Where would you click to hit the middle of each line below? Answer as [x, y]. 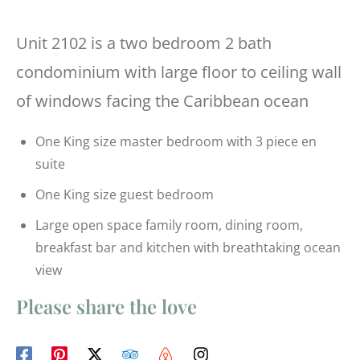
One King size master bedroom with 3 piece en [176, 141]
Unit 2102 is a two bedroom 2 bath [144, 43]
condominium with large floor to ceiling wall [179, 72]
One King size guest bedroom [125, 194]
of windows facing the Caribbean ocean [162, 100]
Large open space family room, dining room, [169, 225]
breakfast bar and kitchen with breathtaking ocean [188, 247]
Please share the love [106, 306]
